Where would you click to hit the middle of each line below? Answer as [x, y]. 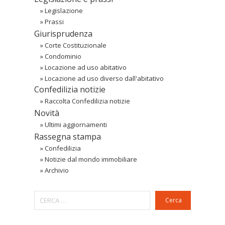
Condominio [63, 57]
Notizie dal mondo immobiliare [91, 159]
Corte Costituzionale [76, 45]
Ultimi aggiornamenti [76, 125]
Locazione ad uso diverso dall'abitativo [104, 79]
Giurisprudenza [63, 34]
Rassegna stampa [68, 137]
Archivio [57, 171]
